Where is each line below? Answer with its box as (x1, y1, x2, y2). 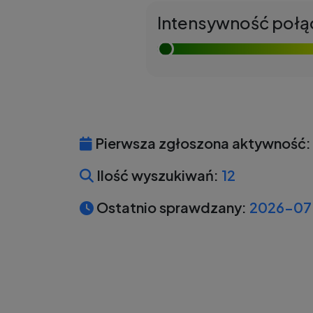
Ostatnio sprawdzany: (94, 198, 247, 216)
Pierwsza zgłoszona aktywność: (92, 134, 311, 152)
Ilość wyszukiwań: (94, 166, 219, 184)
